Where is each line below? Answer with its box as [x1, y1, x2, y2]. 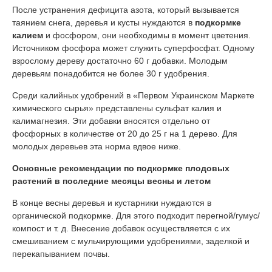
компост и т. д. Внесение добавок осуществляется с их [12, 223, 230, 233]
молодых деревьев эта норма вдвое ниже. [12, 141, 181, 151]
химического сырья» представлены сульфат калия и [12, 103, 222, 113]
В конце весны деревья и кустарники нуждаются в [12, 197, 211, 208]
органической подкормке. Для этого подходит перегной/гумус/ [12, 210, 260, 220]
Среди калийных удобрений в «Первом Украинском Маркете [12, 90, 254, 100]
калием [12, 30, 43, 40]
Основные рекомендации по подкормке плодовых [12, 163, 229, 173]
